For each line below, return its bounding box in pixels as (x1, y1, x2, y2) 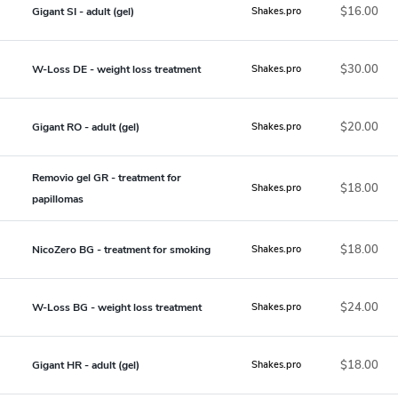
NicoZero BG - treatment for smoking (32, 242, 211, 257)
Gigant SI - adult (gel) (32, 4, 134, 19)
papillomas (32, 191, 84, 206)
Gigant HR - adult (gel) (32, 357, 139, 372)
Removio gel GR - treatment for (32, 170, 181, 185)
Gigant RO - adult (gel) (32, 119, 139, 134)
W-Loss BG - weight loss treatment (32, 299, 202, 314)
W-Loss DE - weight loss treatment (32, 61, 201, 76)
